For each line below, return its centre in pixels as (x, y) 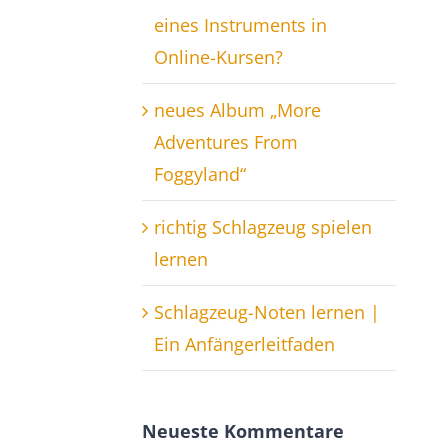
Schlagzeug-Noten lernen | (266, 312)
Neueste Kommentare (242, 431)
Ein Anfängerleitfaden (244, 344)
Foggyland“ (199, 174)
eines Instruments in (240, 25)
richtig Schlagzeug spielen (262, 227)
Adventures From (225, 142)
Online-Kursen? (218, 57)
